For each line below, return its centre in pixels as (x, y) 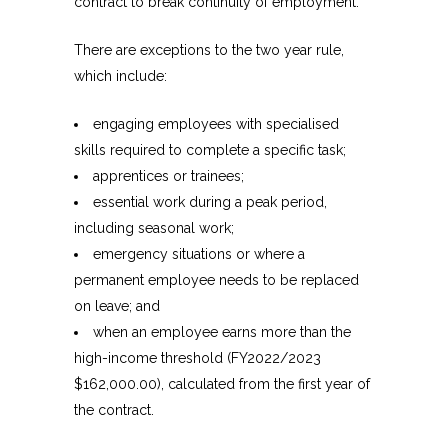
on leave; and (117, 306)
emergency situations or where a (199, 254)
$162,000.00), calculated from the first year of (222, 384)
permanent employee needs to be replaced (216, 280)
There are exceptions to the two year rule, (209, 50)
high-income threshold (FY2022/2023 (197, 358)
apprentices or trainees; (168, 176)
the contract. (114, 410)
